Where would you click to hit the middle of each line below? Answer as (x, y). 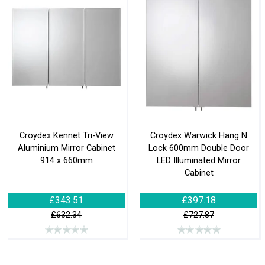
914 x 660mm (66, 160)
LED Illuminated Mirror (199, 160)
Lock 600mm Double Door (199, 148)
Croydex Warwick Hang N (199, 135)
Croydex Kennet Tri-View (66, 135)
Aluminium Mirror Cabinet (66, 148)
